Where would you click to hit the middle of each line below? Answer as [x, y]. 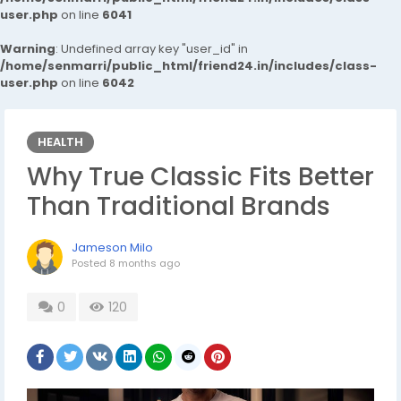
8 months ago [145, 263]
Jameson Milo [112, 247]
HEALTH [60, 142]
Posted [90, 263]
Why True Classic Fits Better [200, 177]
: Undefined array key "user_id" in [152, 49]
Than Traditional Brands [179, 206]
